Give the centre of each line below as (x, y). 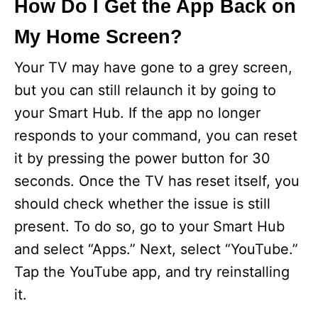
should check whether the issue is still (142, 204)
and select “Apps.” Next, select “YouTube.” (156, 250)
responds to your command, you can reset (156, 136)
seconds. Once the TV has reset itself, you (157, 181)
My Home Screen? (98, 37)
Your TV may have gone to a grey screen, (153, 68)
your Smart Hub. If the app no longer (137, 113)
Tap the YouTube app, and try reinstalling (152, 272)
